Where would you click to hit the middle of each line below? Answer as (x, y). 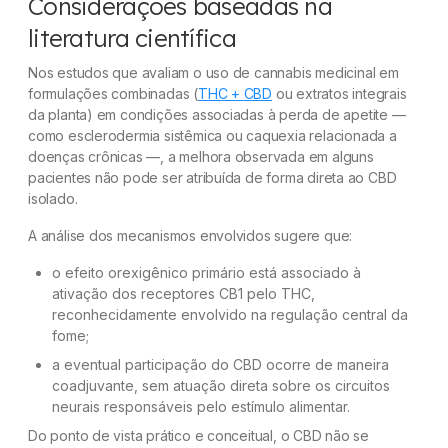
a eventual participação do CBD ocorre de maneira (220, 364)
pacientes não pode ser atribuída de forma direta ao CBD (212, 177)
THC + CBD (235, 93)
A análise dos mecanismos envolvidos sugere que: (190, 235)
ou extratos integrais (339, 93)
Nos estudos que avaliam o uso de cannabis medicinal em (213, 72)
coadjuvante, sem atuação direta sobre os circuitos (221, 385)
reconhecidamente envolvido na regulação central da (230, 314)
